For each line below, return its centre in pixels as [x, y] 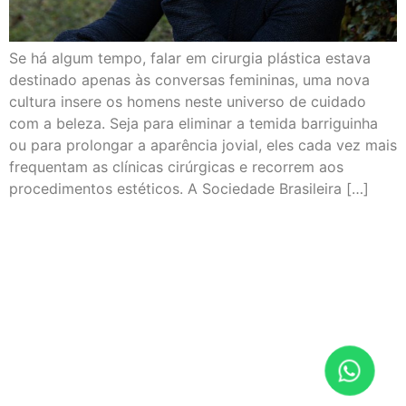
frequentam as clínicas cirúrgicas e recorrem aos [176, 167]
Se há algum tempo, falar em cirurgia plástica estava [190, 58]
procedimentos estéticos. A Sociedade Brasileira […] [189, 189]
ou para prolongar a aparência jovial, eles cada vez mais [203, 145]
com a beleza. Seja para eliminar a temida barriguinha [193, 124]
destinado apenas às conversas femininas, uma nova [189, 80]
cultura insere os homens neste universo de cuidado [188, 102]
